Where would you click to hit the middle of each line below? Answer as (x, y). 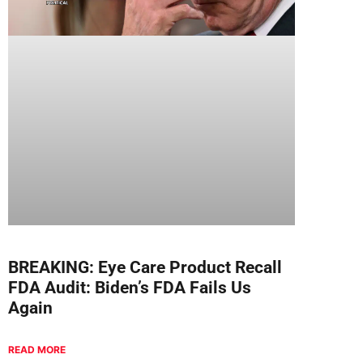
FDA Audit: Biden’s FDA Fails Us (130, 288)
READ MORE (37, 350)
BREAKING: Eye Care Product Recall (145, 268)
